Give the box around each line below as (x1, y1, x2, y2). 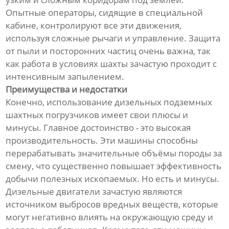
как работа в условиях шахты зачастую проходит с (6, 58, 217, 70)
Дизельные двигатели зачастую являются (6, 186, 182, 198)
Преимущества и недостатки (6, 83, 128, 96)
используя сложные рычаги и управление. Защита (6, 32, 221, 44)
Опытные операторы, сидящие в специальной (6, 7, 203, 19)
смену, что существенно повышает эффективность (6, 160, 222, 172)
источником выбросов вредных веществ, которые (6, 198, 219, 211)
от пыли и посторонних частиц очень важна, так (6, 45, 211, 57)
